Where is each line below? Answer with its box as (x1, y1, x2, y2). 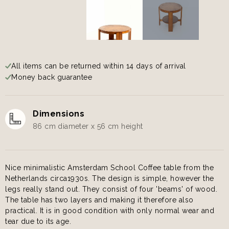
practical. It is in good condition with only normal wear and (5, 206, 214, 215)
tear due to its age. (5, 217, 71, 225)
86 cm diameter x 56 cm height (33, 122, 143, 130)
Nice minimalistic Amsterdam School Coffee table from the (5, 163, 214, 172)
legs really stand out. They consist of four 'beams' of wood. (5, 185, 217, 193)
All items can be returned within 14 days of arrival (11, 61, 186, 70)
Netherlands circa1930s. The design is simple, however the (5, 174, 214, 182)
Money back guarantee (11, 73, 92, 81)
